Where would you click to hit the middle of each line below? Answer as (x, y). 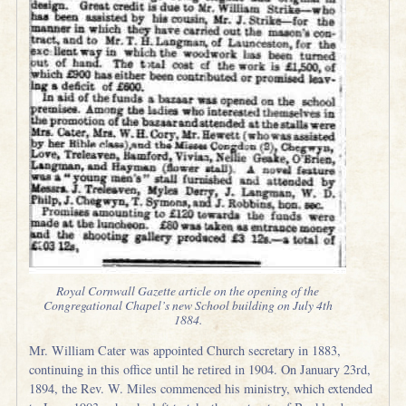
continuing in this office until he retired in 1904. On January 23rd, (200, 370)
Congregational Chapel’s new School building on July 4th (188, 305)
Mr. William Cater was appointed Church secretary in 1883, (185, 351)
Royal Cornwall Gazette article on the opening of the (188, 291)
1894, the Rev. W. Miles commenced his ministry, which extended (201, 389)
